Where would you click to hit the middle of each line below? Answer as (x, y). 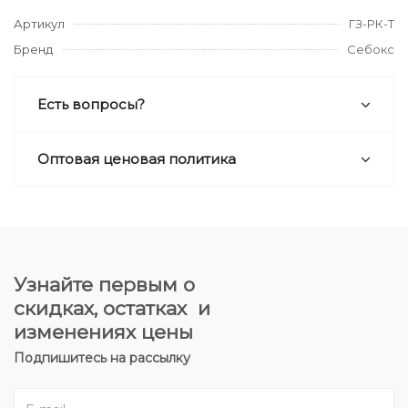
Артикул (39, 24)
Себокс (371, 49)
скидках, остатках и (112, 308)
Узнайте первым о (104, 285)
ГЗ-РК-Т (372, 24)
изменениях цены (103, 332)
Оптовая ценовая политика (137, 159)
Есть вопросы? (91, 104)
